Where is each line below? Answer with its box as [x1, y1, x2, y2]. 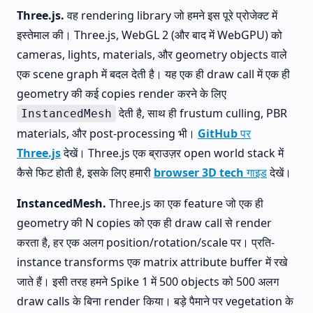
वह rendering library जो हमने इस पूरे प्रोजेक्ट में [64, 8, 277, 23]
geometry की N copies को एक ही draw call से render [17, 215, 272, 231]
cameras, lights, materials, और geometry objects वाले [17, 47, 287, 62]
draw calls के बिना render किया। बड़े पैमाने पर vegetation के [17, 293, 293, 309]
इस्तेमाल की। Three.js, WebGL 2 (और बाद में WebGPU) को [17, 27, 282, 43]
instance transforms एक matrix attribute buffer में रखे [17, 254, 287, 270]
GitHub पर [198, 126, 251, 141]
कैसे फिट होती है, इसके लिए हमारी [17, 165, 154, 180]
